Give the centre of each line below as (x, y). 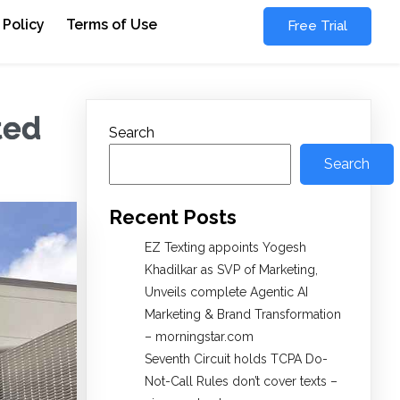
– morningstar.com (199, 337)
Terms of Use (112, 25)
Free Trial (317, 26)
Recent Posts (173, 217)
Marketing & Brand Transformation (243, 315)
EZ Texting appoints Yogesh (225, 248)
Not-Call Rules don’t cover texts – (241, 382)
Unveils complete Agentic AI (226, 292)
